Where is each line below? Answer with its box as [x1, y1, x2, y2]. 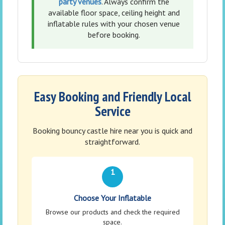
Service [94, 102, 131, 120]
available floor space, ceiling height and [48, 8, 180, 18]
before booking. [87, 30, 140, 40]
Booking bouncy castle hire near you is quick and [33, 126, 192, 136]
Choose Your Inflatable [74, 193, 151, 203]
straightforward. [85, 137, 140, 147]
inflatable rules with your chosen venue [48, 19, 180, 29]
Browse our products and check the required [45, 207, 180, 217]
